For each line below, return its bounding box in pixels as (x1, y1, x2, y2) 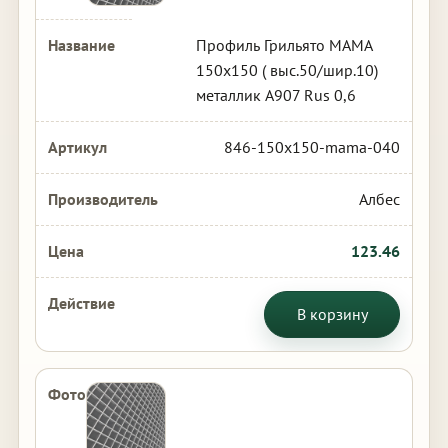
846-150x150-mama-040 (224, 137, 401, 157)
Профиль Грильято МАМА (195, 35, 373, 55)
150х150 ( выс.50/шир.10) (195, 60, 378, 80)
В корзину (296, 304, 368, 324)
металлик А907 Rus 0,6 (195, 85, 356, 105)
